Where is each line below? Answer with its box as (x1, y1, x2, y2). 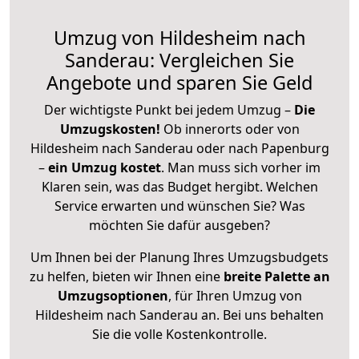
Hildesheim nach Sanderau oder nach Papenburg (30, 139, 329, 157)
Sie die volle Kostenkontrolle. (92, 325, 267, 343)
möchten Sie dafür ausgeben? (89, 216, 270, 234)
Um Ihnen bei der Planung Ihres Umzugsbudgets (30, 248, 329, 266)
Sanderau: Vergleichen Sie (65, 46, 294, 73)
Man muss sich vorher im (167, 158, 321, 176)
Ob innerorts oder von (163, 119, 300, 138)
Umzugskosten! (59, 119, 160, 138)
